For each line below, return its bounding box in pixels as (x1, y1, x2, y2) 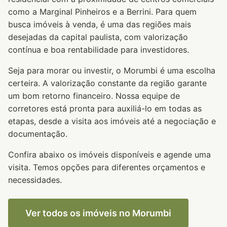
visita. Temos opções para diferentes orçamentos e (8, 162, 205, 172)
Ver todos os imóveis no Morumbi (25, 208, 171, 218)
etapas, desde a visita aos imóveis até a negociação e (8, 116, 216, 126)
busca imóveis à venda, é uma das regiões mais (8, 19, 191, 29)
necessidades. (8, 175, 62, 185)
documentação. (8, 129, 67, 139)
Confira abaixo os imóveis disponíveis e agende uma (8, 149, 211, 160)
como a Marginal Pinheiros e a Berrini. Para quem (8, 7, 197, 17)
